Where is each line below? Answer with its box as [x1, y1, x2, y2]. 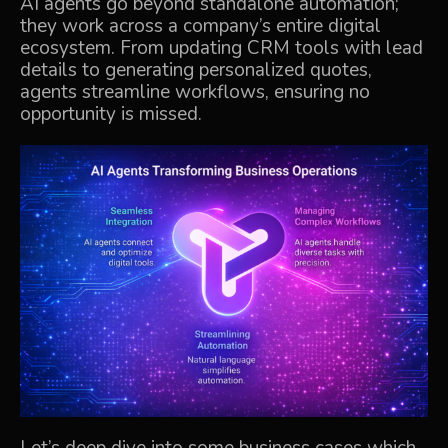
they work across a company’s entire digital [20, 13, 381, 39]
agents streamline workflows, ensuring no [20, 79, 370, 105]
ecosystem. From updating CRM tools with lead [20, 35, 423, 61]
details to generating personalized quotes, [20, 57, 372, 83]
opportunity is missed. [20, 101, 202, 127]
